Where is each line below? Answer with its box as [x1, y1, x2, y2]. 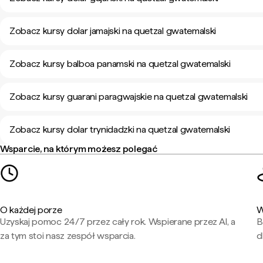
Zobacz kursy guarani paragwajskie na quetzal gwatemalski [9, 91, 248, 102]
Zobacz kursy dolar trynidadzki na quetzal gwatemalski [9, 124, 231, 135]
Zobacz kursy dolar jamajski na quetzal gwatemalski [9, 25, 216, 36]
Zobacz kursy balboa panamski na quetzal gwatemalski [9, 58, 231, 69]
